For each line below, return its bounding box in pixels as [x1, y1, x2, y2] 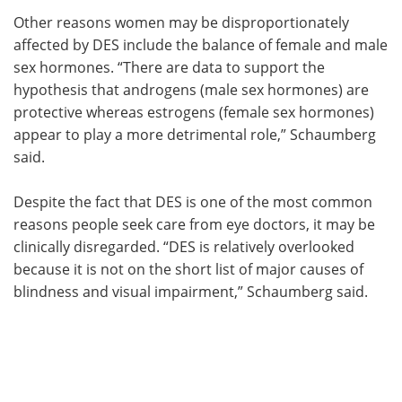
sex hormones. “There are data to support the [13, 57, 325, 77]
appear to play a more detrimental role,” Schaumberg [13, 124, 376, 144]
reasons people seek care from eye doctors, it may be [13, 214, 375, 234]
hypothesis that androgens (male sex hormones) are [13, 79, 369, 100]
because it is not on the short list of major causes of [13, 258, 363, 279]
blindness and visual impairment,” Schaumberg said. [13, 281, 368, 301]
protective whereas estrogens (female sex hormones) [13, 101, 374, 122]
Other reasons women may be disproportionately [13, 12, 349, 32]
